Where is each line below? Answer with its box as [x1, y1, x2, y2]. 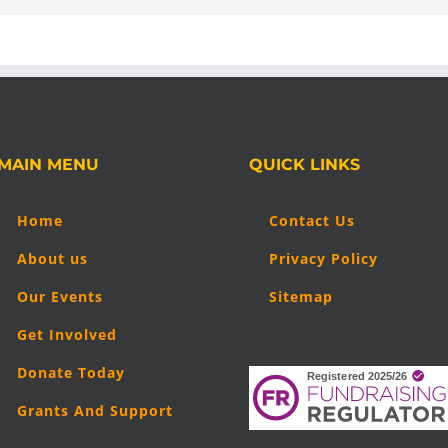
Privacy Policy [269, 248, 378, 268]
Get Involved [17, 324, 118, 344]
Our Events [17, 286, 104, 306]
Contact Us [269, 210, 355, 230]
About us [17, 248, 89, 268]
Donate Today [17, 362, 126, 382]
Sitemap [269, 286, 333, 306]
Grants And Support [17, 400, 174, 420]
